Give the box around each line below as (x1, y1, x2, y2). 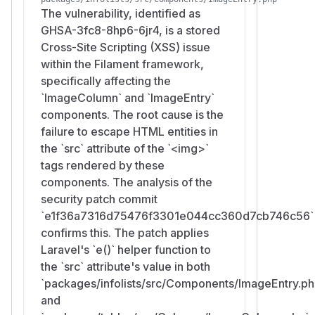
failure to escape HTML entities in (41, 124, 218, 139)
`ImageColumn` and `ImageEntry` (41, 90, 214, 105)
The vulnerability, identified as (41, 6, 200, 20)
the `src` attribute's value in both (41, 259, 210, 274)
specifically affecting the (41, 73, 171, 88)
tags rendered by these (41, 157, 165, 172)
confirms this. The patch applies (41, 225, 209, 240)
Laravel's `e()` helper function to (41, 242, 211, 257)
